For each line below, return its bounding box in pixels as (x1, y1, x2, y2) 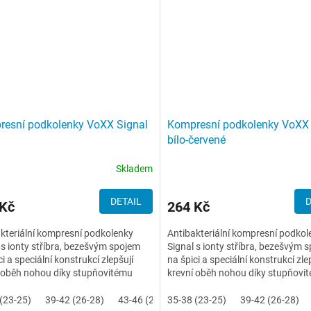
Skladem (115, 162, 153, 174)
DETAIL (110, 196, 142, 208)
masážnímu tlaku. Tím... (167, 280, 271, 292)
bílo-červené (167, 133, 226, 147)
